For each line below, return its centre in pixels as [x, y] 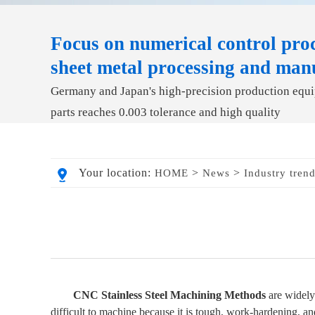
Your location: [117, 173]
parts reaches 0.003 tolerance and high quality [166, 112]
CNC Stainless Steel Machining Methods [169, 295]
